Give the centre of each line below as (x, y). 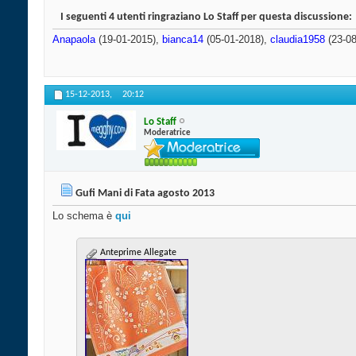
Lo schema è (84, 216)
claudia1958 (298, 40)
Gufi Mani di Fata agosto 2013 (145, 194)
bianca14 (183, 40)
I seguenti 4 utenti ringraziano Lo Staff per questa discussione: (206, 17)
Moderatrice (167, 133)
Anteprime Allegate (137, 253)
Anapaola (74, 40)
